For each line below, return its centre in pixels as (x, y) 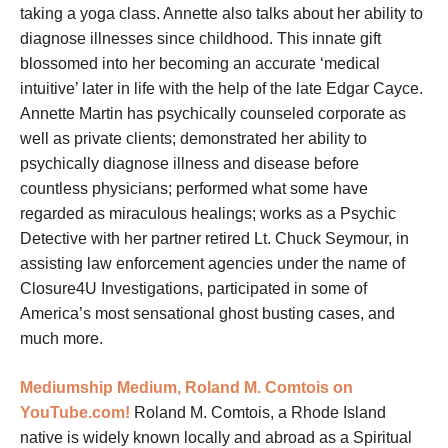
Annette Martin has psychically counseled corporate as (213, 114)
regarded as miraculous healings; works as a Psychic (208, 214)
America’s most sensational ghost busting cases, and (207, 314)
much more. (61, 339)
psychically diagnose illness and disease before (189, 164)
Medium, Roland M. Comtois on (235, 388)
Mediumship (66, 388)
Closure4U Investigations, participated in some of (193, 289)
